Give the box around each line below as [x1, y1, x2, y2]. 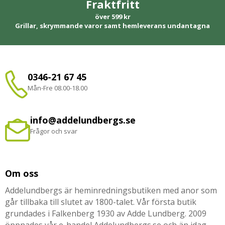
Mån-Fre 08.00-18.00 [28, 83, 87, 93]
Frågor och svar [30, 127, 77, 136]
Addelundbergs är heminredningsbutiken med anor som [5, 185, 217, 196]
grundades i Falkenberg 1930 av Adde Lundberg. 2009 [5, 208, 206, 219]
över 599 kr [94, 12, 131, 22]
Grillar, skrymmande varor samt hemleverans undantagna [15, 21, 210, 31]
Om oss [5, 167, 38, 180]
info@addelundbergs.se [30, 114, 136, 127]
